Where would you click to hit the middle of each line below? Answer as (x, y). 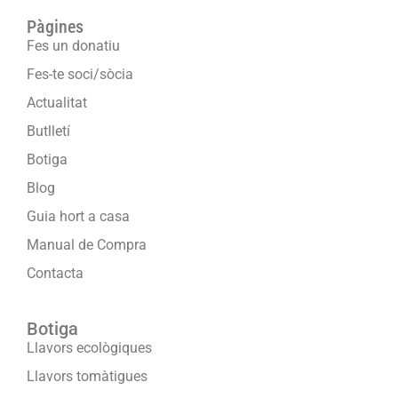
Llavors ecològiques (89, 348)
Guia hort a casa (78, 217)
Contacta (55, 274)
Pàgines (55, 27)
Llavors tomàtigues (87, 377)
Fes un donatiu (73, 46)
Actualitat (57, 103)
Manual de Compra (87, 245)
